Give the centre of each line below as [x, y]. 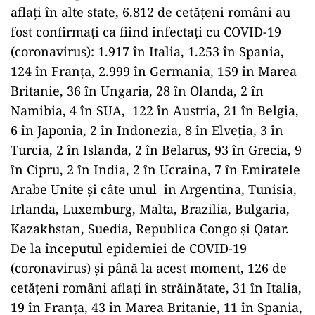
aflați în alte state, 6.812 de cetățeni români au [150, 12]
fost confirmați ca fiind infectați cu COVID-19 [146, 32]
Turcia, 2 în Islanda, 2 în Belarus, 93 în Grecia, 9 [156, 150]
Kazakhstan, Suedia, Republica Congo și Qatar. [150, 229]
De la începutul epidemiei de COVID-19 [129, 249]
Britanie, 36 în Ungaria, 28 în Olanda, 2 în [137, 91]
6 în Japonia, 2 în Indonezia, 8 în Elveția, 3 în [147, 130]
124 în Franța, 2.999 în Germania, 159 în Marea [154, 71]
